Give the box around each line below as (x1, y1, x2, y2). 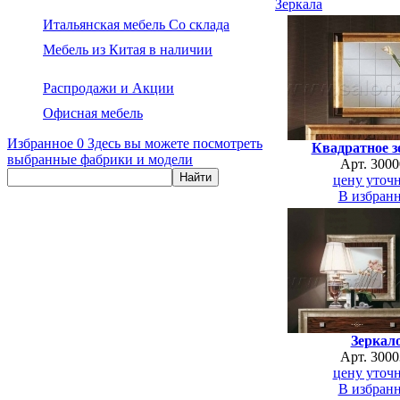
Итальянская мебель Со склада (43, 17, 229, 32)
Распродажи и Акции (43, 80, 174, 96)
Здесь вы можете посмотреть (87, 136, 262, 151)
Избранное (7, 136, 73, 151)
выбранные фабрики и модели (7, 152, 193, 167)
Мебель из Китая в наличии (43, 42, 212, 57)
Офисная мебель (43, 105, 143, 121)
